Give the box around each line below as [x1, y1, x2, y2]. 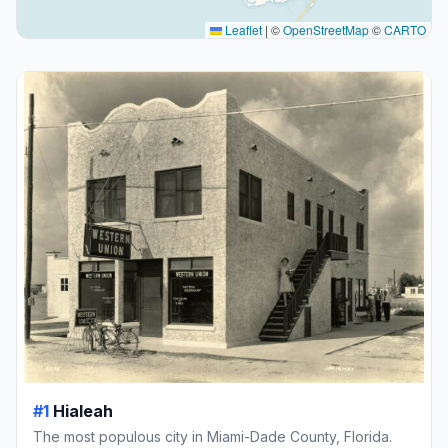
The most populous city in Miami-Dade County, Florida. [33, 427, 392, 445]
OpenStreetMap [283, 21, 369, 39]
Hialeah [53, 400, 113, 421]
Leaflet [222, 21, 262, 39]
